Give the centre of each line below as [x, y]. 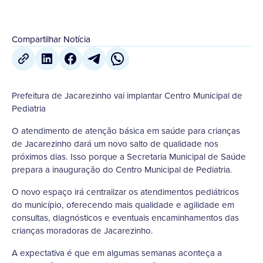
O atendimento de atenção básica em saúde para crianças [126, 131]
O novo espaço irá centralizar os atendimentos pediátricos [125, 192]
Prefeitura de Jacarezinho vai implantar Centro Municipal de [127, 96]
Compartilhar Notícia [51, 39]
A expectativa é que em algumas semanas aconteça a [117, 253]
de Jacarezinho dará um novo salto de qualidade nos [115, 144]
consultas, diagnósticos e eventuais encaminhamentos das [125, 218]
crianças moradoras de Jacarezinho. [82, 231]
